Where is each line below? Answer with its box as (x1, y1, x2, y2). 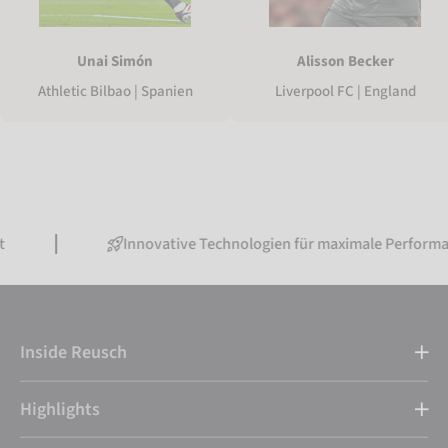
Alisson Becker (296, 51, 394, 73)
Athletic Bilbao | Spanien (37, 81, 193, 103)
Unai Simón (77, 51, 153, 73)
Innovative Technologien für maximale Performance (59, 233, 410, 256)
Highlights (20, 396, 100, 422)
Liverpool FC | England (274, 81, 416, 103)
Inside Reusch (20, 340, 127, 366)
